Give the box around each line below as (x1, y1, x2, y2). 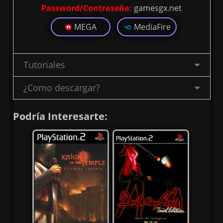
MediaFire (133, 21, 171, 33)
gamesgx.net (132, 2, 182, 14)
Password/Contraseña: (41, 2, 132, 14)
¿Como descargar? (23, 82, 100, 94)
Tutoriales (23, 59, 65, 71)
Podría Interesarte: (12, 110, 108, 123)
